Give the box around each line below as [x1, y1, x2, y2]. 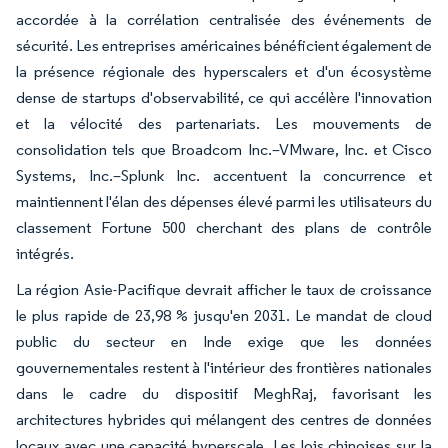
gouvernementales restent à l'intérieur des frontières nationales [16, 357, 432, 377]
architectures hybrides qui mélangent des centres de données [16, 409, 432, 429]
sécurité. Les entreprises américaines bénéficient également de [16, 35, 432, 55]
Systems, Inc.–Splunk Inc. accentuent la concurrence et [16, 165, 432, 185]
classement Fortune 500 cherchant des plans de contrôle [16, 217, 432, 237]
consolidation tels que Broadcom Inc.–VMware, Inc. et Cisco [16, 139, 432, 159]
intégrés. [16, 243, 74, 263]
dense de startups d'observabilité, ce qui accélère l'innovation [16, 87, 432, 107]
